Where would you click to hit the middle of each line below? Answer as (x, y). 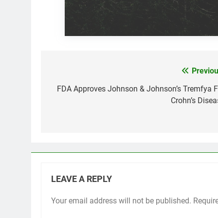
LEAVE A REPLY (82, 179)
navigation (77, 91)
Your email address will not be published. (121, 201)
